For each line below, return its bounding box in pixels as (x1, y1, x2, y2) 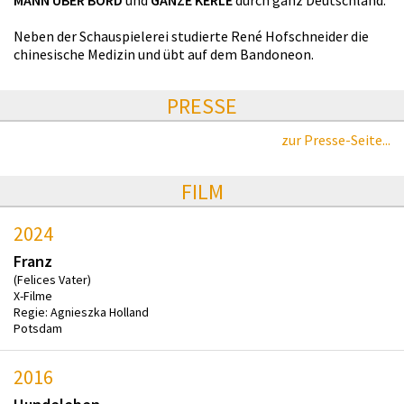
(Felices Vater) (14, 271, 91, 288)
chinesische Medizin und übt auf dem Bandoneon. (14, 44, 314, 63)
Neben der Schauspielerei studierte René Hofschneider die (14, 26, 369, 45)
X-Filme (14, 287, 52, 304)
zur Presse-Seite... (281, 130, 390, 149)
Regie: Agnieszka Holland (14, 303, 149, 320)
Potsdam (14, 319, 62, 336)
